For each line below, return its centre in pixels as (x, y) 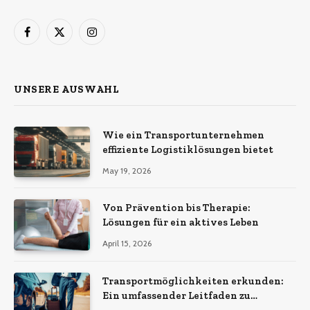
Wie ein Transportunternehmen (183, 135)
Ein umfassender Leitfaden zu (176, 295)
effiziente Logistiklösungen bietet (188, 150)
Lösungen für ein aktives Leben (181, 222)
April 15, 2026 (127, 244)
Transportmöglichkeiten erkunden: (193, 281)
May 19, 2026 (127, 171)
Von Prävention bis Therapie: (176, 208)
